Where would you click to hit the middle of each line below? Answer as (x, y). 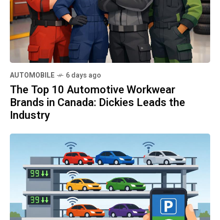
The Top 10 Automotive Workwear (93, 90)
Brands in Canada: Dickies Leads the (97, 102)
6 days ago (83, 75)
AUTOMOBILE (32, 75)
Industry (30, 115)
